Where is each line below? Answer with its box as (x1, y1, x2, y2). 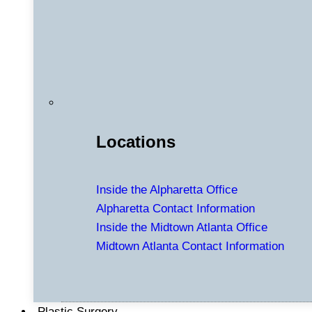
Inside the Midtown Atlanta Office (96, 221, 267, 235)
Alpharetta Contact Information (96, 202, 255, 216)
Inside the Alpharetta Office (96, 183, 237, 197)
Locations (96, 132, 175, 152)
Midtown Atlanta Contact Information (96, 240, 284, 253)
